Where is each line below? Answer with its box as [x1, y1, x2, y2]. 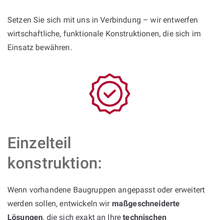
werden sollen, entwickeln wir [7, 198, 112, 208]
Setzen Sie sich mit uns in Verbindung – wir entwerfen [7, 15, 198, 25]
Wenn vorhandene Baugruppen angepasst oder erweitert [7, 185, 205, 194]
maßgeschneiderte [111, 198, 180, 208]
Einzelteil [7, 133, 72, 152]
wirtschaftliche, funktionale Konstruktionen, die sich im [7, 28, 201, 38]
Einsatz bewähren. [7, 42, 72, 52]
